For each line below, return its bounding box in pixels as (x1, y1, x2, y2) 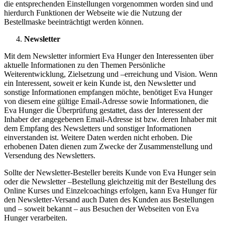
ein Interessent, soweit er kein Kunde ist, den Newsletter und (4, 78, 196, 87)
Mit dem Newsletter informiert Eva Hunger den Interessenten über (4, 51, 213, 60)
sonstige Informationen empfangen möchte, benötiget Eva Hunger (4, 87, 212, 96)
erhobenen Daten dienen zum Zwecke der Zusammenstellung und (4, 142, 212, 151)
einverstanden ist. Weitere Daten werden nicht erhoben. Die (4, 133, 192, 142)
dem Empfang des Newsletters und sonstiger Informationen (4, 124, 191, 133)
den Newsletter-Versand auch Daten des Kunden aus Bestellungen (4, 195, 214, 204)
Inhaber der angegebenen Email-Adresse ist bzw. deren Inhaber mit (4, 115, 216, 124)
